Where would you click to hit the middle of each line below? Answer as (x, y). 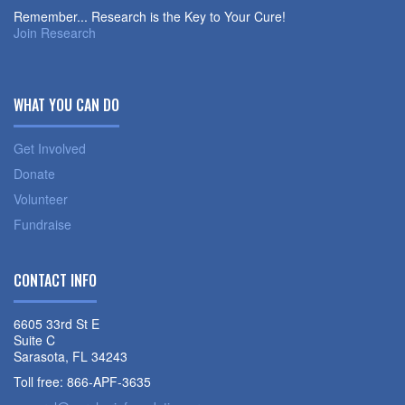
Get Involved (50, 148)
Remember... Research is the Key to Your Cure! (150, 16)
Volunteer (41, 199)
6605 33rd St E (57, 324)
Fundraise (42, 224)
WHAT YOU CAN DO (66, 105)
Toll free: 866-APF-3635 (82, 381)
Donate (34, 174)
